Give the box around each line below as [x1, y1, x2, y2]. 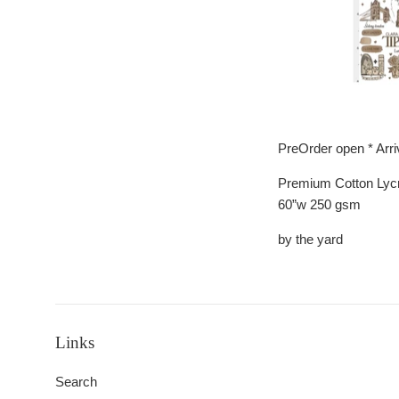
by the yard [278, 232, 346, 248]
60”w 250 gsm [278, 197, 361, 213]
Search [55, 374, 97, 390]
